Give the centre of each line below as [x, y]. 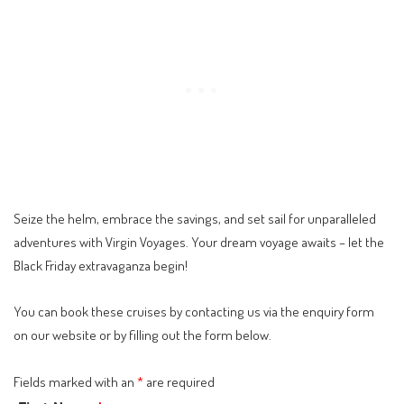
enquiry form [338, 312]
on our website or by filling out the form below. [142, 335]
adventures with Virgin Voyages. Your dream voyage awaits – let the [199, 241]
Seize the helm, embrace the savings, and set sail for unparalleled [195, 218]
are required [179, 381]
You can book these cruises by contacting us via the [158, 312]
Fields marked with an [75, 381]
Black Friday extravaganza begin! [101, 265]
